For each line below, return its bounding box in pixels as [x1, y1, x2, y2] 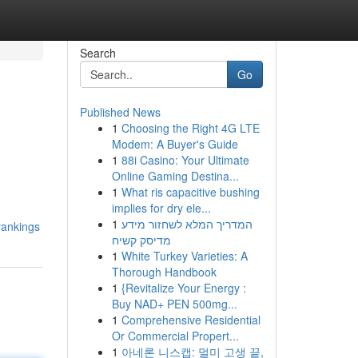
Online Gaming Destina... [111, 168, 239, 184]
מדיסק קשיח [111, 232, 171, 248]
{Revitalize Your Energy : [121, 280, 246, 296]
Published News [79, 104, 161, 120]
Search [79, 45, 116, 61]
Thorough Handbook [111, 264, 217, 280]
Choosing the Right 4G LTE [121, 120, 260, 136]
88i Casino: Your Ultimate [121, 152, 249, 168]
